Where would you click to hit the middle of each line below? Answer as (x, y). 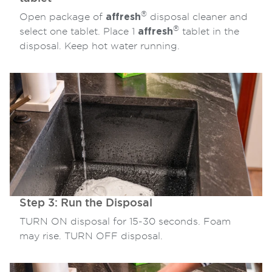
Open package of (63, 17)
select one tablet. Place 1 (79, 32)
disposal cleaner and (197, 17)
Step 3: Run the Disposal (86, 203)
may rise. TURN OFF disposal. (91, 236)
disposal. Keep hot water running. (100, 46)
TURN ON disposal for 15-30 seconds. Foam (125, 221)
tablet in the (209, 32)
